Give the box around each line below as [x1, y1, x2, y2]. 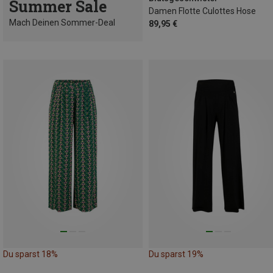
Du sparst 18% [3, 249, 58, 260]
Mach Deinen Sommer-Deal [9, 18, 115, 28]
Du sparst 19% [149, 249, 204, 260]
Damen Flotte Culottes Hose [149, 6, 256, 16]
